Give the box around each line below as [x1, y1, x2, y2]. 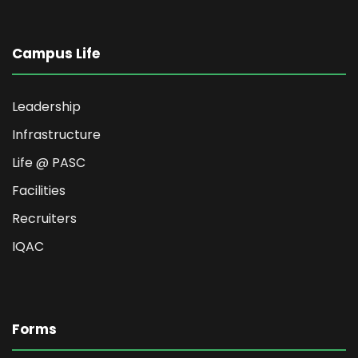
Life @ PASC [12, 153, 86, 172]
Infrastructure [12, 125, 101, 144]
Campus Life [12, 43, 100, 63]
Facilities [12, 181, 66, 200]
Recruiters [12, 209, 77, 228]
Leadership [12, 97, 81, 116]
